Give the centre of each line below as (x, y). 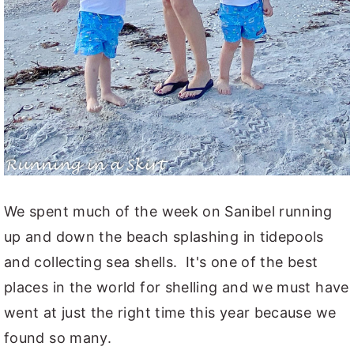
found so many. (58, 338)
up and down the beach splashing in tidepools (164, 237)
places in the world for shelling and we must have (177, 287)
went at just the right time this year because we (170, 313)
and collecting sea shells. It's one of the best (161, 262)
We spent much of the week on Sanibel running (168, 211)
